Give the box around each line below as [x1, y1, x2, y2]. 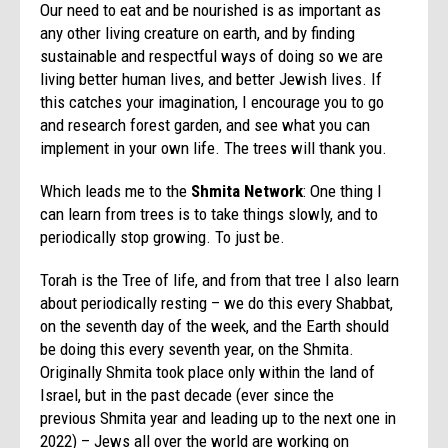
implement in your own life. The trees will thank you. [40, 137, 388, 158]
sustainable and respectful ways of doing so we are [40, 45, 384, 66]
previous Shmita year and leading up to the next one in [40, 407, 397, 428]
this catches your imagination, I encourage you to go [40, 91, 385, 112]
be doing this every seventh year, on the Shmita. [40, 338, 355, 359]
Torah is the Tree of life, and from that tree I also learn [40, 269, 400, 290]
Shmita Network [191, 180, 304, 201]
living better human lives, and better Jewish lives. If [40, 68, 383, 89]
